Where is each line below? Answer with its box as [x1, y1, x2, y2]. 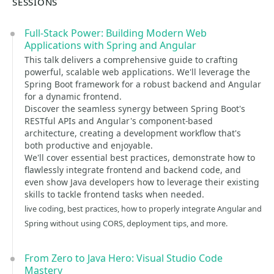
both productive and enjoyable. [24, 139, 153, 151]
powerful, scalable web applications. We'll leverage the [24, 66, 250, 78]
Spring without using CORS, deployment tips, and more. [24, 218, 228, 229]
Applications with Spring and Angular [24, 39, 196, 52]
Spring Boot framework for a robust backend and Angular [24, 78, 261, 90]
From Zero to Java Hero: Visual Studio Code [24, 251, 223, 265]
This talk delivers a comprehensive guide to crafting [24, 54, 238, 65]
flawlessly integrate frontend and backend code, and [24, 164, 241, 176]
